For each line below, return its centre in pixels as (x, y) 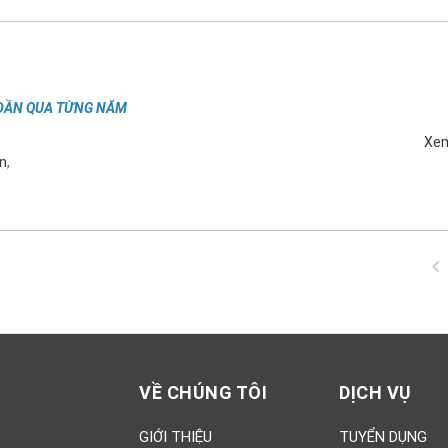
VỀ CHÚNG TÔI (203, 392)
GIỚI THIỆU (175, 436)
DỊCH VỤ (375, 392)
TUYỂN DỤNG (383, 436)
